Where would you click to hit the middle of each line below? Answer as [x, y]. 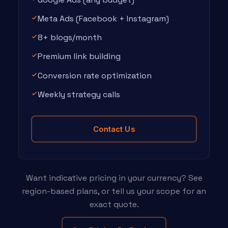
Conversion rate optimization [95, 75]
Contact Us [114, 129]
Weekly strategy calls [79, 94]
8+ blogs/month [70, 38]
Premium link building [79, 56]
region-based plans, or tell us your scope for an [114, 191]
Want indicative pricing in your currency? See [114, 178]
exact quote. [114, 204]
